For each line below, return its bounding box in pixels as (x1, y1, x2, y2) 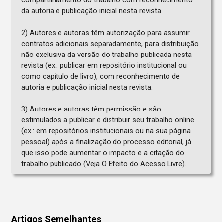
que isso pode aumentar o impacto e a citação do (21, 148, 184, 158)
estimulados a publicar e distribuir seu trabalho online (21, 115, 194, 125)
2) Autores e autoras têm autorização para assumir (21, 28, 190, 38)
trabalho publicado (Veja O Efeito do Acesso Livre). (21, 159, 186, 168)
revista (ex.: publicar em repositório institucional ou (21, 61, 187, 70)
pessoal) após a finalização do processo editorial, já (21, 137, 191, 147)
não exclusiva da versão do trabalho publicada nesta (21, 50, 192, 59)
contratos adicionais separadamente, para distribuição (21, 39, 199, 49)
